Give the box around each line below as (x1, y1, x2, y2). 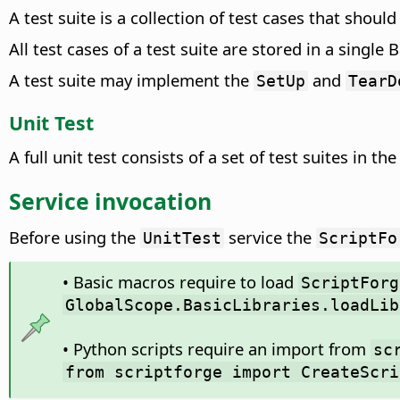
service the (224, 226, 316, 249)
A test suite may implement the (9, 68, 254, 91)
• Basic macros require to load (62, 271, 298, 294)
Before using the (9, 226, 140, 249)
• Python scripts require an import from (62, 337, 371, 361)
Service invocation (9, 186, 212, 217)
